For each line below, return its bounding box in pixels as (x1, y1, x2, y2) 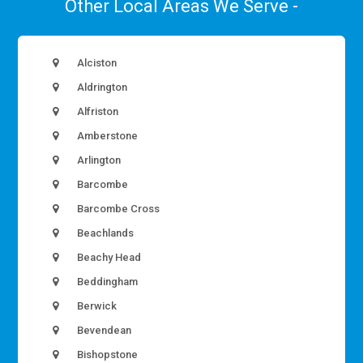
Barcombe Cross (75, 203, 160, 216)
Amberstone (75, 130, 139, 143)
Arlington (75, 154, 122, 167)
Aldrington (75, 81, 128, 94)
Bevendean (75, 324, 132, 337)
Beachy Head (75, 251, 142, 264)
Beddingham (75, 275, 139, 288)
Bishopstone (75, 348, 139, 361)
